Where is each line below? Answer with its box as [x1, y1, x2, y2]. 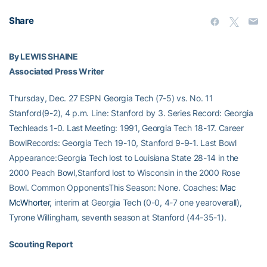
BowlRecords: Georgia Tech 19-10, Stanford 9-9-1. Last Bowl [9, 138, 237, 148]
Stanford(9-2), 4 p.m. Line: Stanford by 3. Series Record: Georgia [9, 108, 253, 118]
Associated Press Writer [9, 66, 104, 76]
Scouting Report [9, 239, 73, 249]
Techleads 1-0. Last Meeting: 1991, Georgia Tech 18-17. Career [9, 123, 244, 133]
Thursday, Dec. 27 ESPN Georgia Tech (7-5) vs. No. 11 [9, 93, 213, 103]
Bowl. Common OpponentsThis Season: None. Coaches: [9, 182, 221, 193]
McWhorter [9, 197, 50, 207]
